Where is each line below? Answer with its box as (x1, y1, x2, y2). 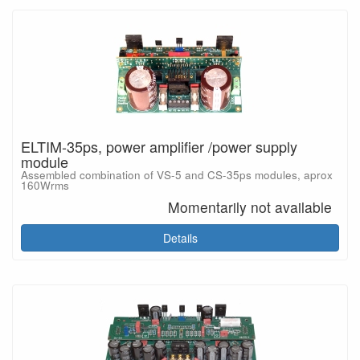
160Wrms (21, 177, 69, 193)
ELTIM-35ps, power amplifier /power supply (21, 135, 297, 157)
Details (162, 230, 198, 246)
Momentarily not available (168, 197, 333, 218)
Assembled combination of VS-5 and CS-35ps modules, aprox (21, 166, 333, 182)
